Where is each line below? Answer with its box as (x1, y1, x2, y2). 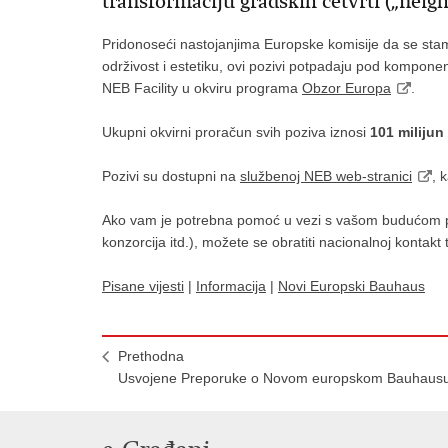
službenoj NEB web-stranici (240, 168, 412, 184)
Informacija (196, 278, 266, 294)
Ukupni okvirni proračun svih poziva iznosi (102, 124, 370, 140)
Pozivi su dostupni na (102, 168, 240, 184)
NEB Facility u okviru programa (102, 80, 302, 96)
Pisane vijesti (102, 278, 184, 294)
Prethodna (118, 348, 184, 364)
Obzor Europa (302, 80, 391, 96)
